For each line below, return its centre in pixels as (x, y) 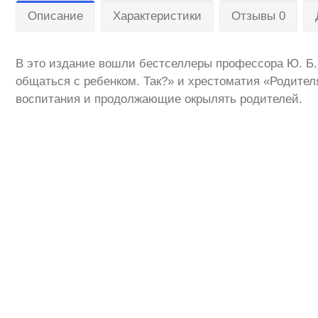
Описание (55, 16)
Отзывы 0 (258, 16)
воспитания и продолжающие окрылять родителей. (159, 99)
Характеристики (157, 16)
